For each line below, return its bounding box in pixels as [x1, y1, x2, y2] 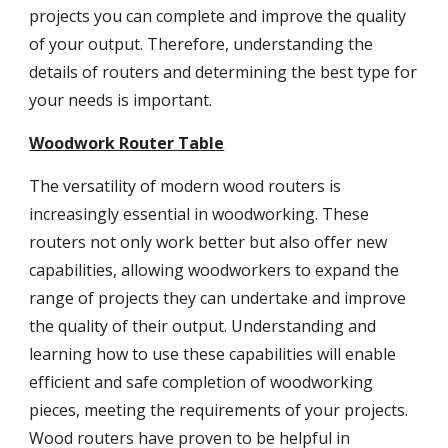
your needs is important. [29, 89, 217, 111]
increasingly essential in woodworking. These [29, 203, 370, 225]
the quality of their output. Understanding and [29, 315, 377, 337]
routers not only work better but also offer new [29, 231, 388, 253]
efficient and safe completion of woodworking [29, 371, 374, 393]
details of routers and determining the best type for [29, 61, 418, 83]
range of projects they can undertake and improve [29, 287, 407, 309]
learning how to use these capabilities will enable [29, 343, 397, 365]
